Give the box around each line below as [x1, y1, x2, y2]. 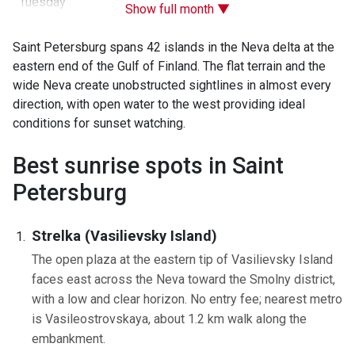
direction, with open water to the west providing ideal [13, 97, 305, 112]
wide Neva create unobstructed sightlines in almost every [13, 78, 331, 93]
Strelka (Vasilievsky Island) [32, 227, 217, 245]
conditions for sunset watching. [13, 116, 185, 131]
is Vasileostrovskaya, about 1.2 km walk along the [32, 311, 307, 327]
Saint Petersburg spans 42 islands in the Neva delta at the [13, 40, 334, 55]
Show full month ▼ [125, 2, 230, 17]
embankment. [32, 331, 105, 347]
